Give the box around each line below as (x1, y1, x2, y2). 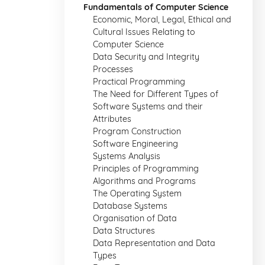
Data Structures (93, 225, 155, 236)
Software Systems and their (93, 101, 203, 112)
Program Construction (93, 126, 181, 137)
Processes (93, 64, 133, 75)
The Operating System (93, 188, 182, 199)
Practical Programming (93, 76, 185, 87)
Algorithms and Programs (93, 176, 196, 186)
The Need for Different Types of (93, 89, 218, 99)
